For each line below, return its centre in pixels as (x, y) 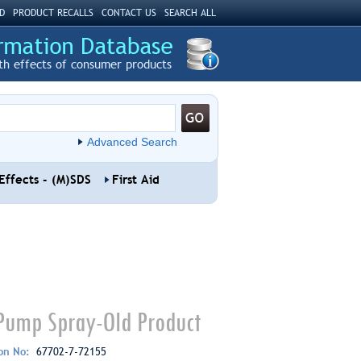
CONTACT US (129, 13)
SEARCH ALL (190, 13)
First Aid (135, 180)
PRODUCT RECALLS (53, 13)
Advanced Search (132, 142)
